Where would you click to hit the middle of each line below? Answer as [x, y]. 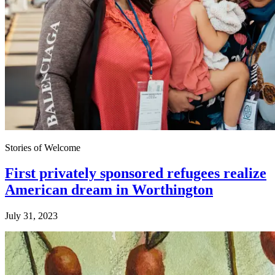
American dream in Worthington [109, 190]
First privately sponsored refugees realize [136, 173]
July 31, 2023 [31, 216]
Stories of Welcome [43, 147]
